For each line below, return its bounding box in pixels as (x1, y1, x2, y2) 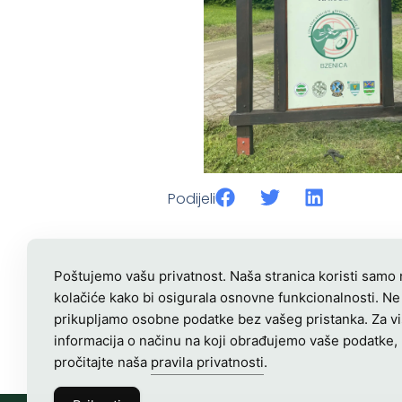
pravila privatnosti (151, 354, 264, 371)
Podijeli (168, 188, 215, 209)
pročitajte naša (54, 354, 151, 371)
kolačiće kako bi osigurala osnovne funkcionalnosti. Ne (54, 289, 400, 306)
